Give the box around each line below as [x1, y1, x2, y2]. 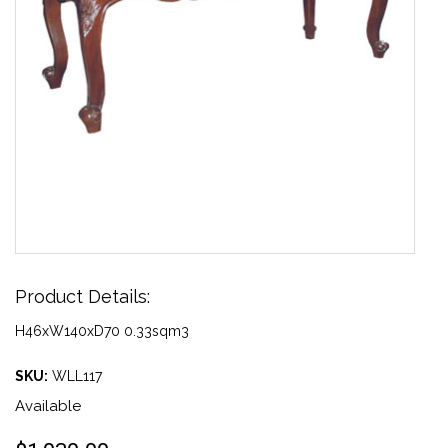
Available [15, 397, 81, 415]
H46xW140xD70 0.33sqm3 [15, 323, 189, 339]
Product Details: [15, 286, 150, 307]
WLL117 [52, 368, 102, 384]
